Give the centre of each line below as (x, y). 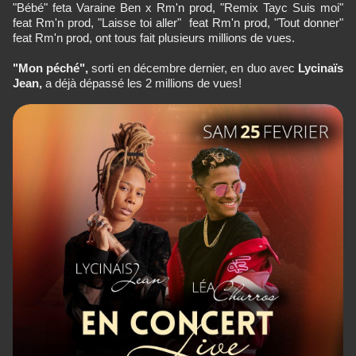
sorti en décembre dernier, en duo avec (192, 68)
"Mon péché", (51, 68)
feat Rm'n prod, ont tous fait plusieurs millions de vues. (154, 38)
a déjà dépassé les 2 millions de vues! (142, 83)
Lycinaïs (319, 68)
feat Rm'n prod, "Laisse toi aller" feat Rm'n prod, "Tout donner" (178, 23)
